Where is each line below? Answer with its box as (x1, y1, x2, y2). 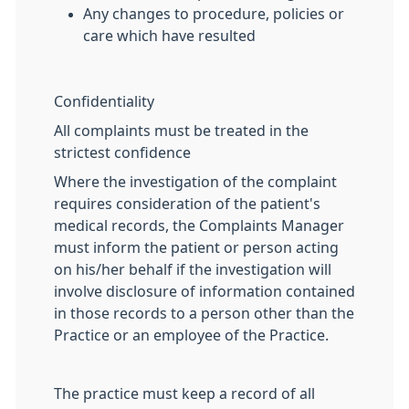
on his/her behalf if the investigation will (54, 262, 331, 277)
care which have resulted (83, 28, 256, 43)
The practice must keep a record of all (54, 386, 315, 401)
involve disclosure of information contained (54, 284, 355, 299)
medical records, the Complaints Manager (54, 218, 344, 233)
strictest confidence (54, 145, 191, 160)
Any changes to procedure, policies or (83, 6, 344, 21)
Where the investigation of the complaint (54, 174, 337, 189)
